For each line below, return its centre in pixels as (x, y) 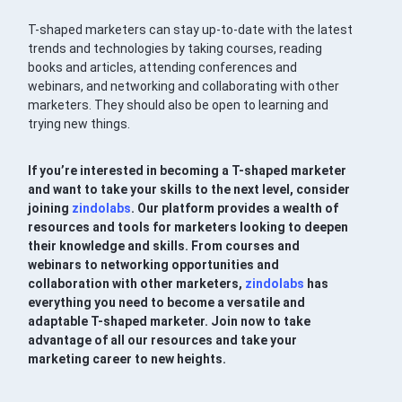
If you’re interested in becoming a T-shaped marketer (188, 170)
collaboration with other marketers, (137, 283)
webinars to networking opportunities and (154, 264)
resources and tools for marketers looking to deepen (188, 227)
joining (50, 208)
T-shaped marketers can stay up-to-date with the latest (191, 29)
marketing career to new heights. (127, 358)
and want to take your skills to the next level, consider (189, 189)
